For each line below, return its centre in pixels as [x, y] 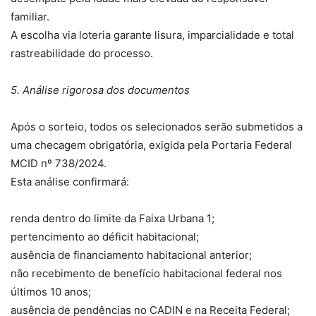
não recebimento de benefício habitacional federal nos [146, 274]
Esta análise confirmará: [70, 182]
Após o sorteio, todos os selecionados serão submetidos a [157, 127]
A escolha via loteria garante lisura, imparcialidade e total [152, 35]
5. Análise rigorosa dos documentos [100, 90]
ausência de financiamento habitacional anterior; [131, 255]
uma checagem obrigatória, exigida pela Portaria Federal [151, 145]
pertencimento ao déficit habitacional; [105, 237]
